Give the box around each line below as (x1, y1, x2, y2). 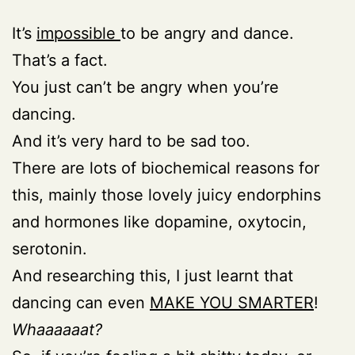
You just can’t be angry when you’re (12, 77, 279, 97)
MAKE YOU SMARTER (150, 292, 314, 312)
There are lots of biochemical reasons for (12, 158, 319, 177)
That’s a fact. (12, 50, 108, 70)
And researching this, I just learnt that (12, 265, 293, 285)
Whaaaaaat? (12, 319, 102, 339)
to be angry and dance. (120, 23, 294, 43)
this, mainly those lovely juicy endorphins (12, 185, 321, 204)
